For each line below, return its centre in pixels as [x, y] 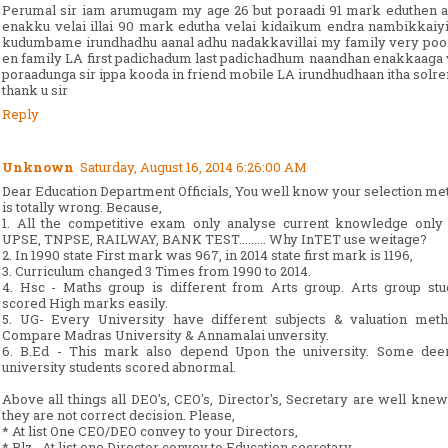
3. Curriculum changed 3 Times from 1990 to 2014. [156, 270]
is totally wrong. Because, [82, 206]
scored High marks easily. [85, 302]
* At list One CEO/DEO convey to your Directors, [150, 430]
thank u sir [35, 89]
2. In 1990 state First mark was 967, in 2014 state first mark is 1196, [207, 254]
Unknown [38, 166]
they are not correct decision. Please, [118, 414]
